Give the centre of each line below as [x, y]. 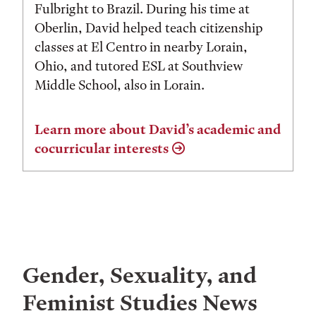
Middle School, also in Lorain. [120, 85]
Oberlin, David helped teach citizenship [149, 28]
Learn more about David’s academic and [158, 129]
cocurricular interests [102, 148]
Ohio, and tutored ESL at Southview [139, 66]
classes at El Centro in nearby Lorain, [141, 47]
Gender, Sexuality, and [140, 275]
